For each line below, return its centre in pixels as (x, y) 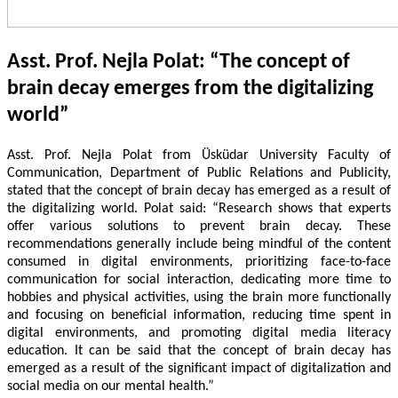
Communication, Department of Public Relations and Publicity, (199, 173)
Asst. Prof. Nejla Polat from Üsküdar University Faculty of (199, 155)
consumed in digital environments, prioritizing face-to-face (199, 262)
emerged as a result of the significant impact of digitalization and (199, 368)
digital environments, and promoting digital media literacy (199, 333)
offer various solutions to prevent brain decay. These (199, 226)
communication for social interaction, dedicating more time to (199, 279)
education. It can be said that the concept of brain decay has (199, 350)
